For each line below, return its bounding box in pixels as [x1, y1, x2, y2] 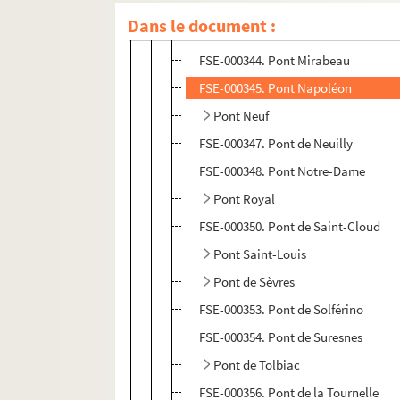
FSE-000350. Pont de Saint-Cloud [199, 218, 381, 236]
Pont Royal [213, 190, 276, 208]
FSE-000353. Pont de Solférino [199, 301, 364, 319]
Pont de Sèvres [213, 273, 296, 291]
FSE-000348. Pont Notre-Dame [199, 162, 366, 180]
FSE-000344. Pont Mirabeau [199, 52, 351, 70]
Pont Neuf [213, 107, 270, 125]
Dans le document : [128, 14, 277, 37]
